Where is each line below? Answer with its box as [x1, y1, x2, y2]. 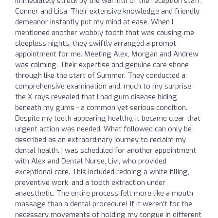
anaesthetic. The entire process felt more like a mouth [15, 188, 193, 199]
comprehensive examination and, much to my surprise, [15, 81, 193, 91]
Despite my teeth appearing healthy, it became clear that [15, 113, 200, 124]
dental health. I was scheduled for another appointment [15, 145, 196, 156]
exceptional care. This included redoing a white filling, [15, 167, 189, 177]
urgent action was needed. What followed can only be [15, 124, 192, 134]
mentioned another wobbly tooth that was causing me [15, 28, 194, 38]
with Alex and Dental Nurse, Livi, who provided [15, 156, 166, 166]
